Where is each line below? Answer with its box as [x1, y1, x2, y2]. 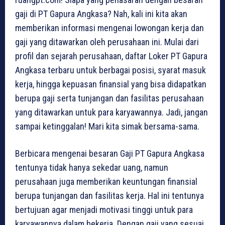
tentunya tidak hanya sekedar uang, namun [15, 162, 168, 173]
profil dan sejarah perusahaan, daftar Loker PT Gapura [15, 51, 207, 62]
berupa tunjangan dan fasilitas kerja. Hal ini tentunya [15, 190, 204, 201]
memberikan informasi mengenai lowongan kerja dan [15, 23, 204, 34]
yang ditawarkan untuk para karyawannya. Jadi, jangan [15, 107, 208, 118]
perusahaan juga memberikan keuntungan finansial [15, 176, 197, 187]
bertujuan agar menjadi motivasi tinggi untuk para [15, 204, 193, 215]
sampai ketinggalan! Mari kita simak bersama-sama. [15, 121, 199, 132]
